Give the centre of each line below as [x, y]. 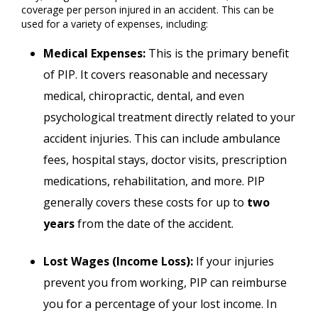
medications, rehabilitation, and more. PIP [154, 181]
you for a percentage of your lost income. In [160, 304]
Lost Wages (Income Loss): [119, 261]
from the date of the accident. [154, 224]
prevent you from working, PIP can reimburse [165, 283]
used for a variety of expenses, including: [115, 24]
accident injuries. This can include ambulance [162, 138]
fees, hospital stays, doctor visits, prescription [165, 160]
